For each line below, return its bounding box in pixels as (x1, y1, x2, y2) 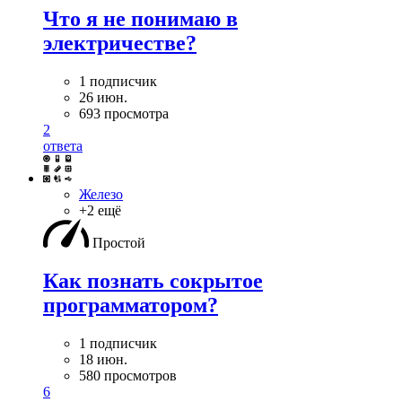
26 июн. (79, 89, 127, 105)
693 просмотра (79, 105, 169, 121)
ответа (43, 137, 83, 153)
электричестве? (43, 31, 197, 55)
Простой (92, 234, 145, 250)
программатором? (43, 293, 218, 317)
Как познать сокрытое (43, 268, 263, 293)
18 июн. (79, 351, 127, 367)
